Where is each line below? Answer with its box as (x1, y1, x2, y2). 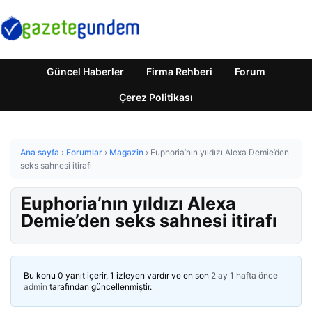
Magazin (109, 147, 143, 157)
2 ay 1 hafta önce (211, 270, 278, 281)
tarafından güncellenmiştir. (47, 281, 152, 292)
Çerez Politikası (119, 91, 193, 103)
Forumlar (66, 147, 102, 157)
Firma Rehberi (146, 65, 212, 77)
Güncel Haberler (47, 65, 124, 77)
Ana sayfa (20, 147, 59, 157)
